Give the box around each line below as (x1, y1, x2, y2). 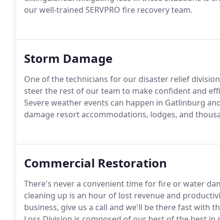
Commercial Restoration (24, 155, 167, 171)
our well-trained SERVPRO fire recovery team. (24, 4, 192, 15)
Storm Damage (24, 50, 112, 66)
